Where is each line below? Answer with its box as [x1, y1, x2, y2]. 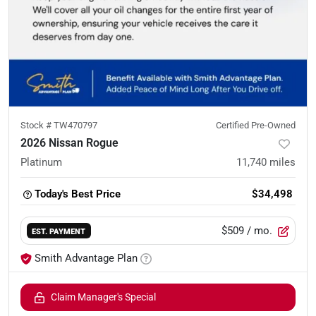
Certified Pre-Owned [216, 120, 296, 131]
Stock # [20, 120, 54, 131]
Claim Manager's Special [51, 291, 156, 303]
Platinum [20, 156, 62, 169]
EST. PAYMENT [32, 226, 86, 236]
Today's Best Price [35, 188, 121, 201]
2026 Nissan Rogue [20, 136, 119, 150]
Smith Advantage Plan [35, 252, 138, 265]
